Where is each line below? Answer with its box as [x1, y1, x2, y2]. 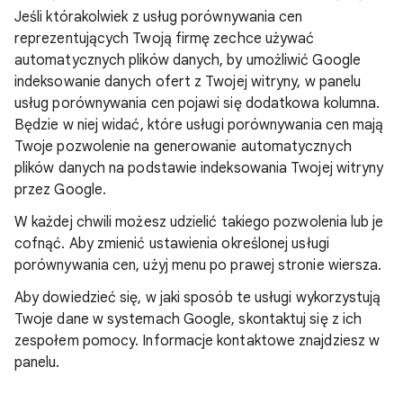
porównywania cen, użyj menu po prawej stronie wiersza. [14, 256, 382, 274]
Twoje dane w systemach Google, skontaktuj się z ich [14, 310, 363, 328]
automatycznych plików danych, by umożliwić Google [14, 51, 361, 69]
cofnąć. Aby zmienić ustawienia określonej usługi [14, 235, 329, 253]
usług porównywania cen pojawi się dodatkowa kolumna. [14, 94, 381, 112]
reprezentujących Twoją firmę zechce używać [14, 30, 315, 48]
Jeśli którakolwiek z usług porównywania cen [14, 8, 303, 26]
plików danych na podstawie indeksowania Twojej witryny [14, 159, 384, 177]
